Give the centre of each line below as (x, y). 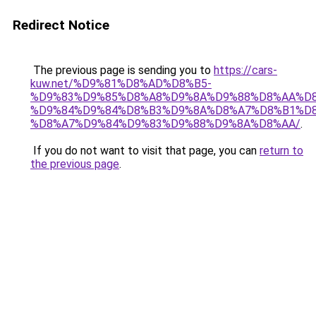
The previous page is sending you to (122, 70)
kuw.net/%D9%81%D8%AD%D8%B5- (121, 84)
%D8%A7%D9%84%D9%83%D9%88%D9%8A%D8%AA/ (165, 124)
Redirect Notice (61, 25)
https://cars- (245, 70)
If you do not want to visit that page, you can (145, 151)
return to (281, 151)
